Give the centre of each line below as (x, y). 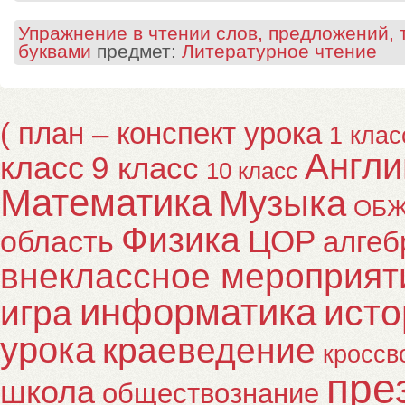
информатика (198, 312)
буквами (55, 51)
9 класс (145, 168)
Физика (181, 240)
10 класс (252, 171)
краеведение (209, 350)
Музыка (283, 203)
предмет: (137, 51)
